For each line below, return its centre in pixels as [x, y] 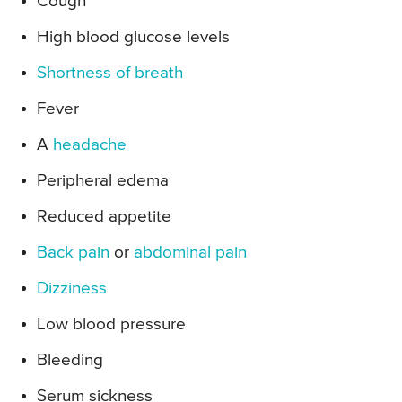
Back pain [73, 253]
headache [90, 145]
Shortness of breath [110, 74]
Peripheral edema [103, 181]
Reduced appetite [104, 217]
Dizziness [72, 289]
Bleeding [70, 361]
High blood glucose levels [133, 38]
